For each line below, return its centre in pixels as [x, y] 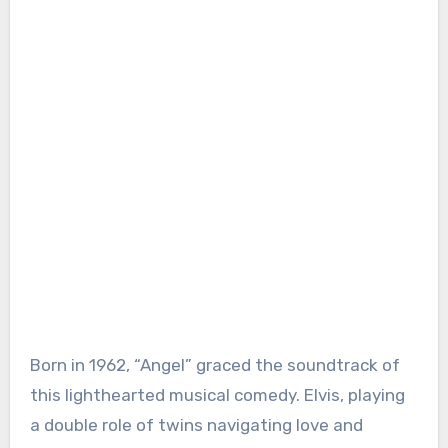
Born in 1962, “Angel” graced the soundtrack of [214, 365]
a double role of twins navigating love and [196, 425]
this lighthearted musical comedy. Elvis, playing [217, 395]
